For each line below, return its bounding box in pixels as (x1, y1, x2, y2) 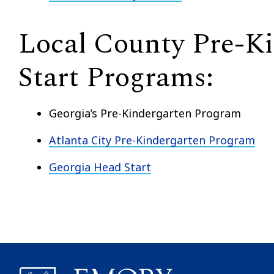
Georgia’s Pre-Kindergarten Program (49, 105, 241, 120)
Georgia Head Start (49, 159, 151, 174)
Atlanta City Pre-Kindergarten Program (49, 132, 255, 147)
